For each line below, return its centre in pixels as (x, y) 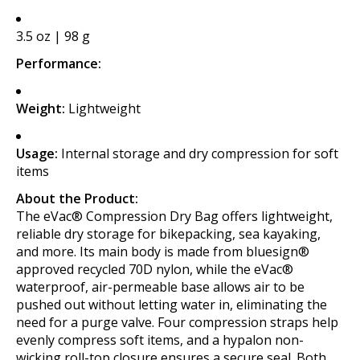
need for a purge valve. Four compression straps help (177, 322)
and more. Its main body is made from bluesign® (163, 251)
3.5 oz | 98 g (53, 36)
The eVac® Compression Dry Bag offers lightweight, (174, 216)
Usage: (37, 153)
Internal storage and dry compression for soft (198, 153)
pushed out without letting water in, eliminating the (172, 304)
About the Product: (77, 198)
